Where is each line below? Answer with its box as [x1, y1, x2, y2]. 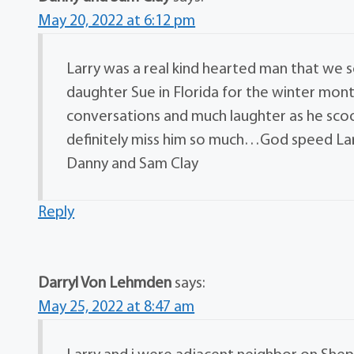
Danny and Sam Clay [66, 156, 199, 172]
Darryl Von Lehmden [38, 276, 172, 292]
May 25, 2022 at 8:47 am [38, 299, 195, 315]
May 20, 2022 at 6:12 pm [38, 13, 196, 29]
